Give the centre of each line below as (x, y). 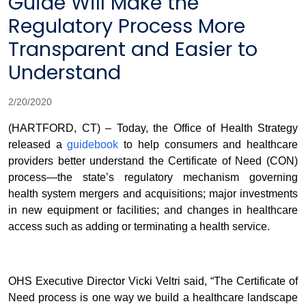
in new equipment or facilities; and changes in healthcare (153, 210)
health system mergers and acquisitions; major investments (153, 194)
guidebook (93, 145)
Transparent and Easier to (133, 50)
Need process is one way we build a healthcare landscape (153, 298)
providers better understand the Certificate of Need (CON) (153, 161)
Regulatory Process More (127, 26)
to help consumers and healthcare (208, 145)
